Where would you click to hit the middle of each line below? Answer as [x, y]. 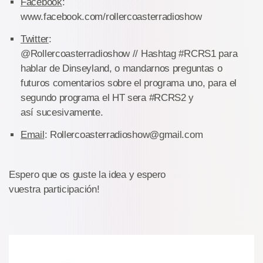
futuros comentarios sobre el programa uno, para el [129, 83]
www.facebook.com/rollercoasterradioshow [111, 17]
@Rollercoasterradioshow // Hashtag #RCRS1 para [129, 54]
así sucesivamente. [62, 112]
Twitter [35, 39]
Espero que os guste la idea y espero [87, 175]
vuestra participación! [54, 189]
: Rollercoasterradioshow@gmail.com [124, 135]
